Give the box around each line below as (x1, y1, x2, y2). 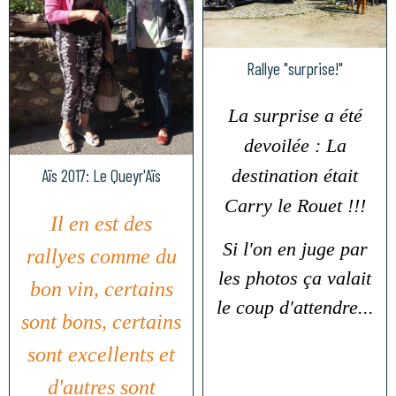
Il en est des (50, 211, 152, 235)
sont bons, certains (21, 309, 181, 333)
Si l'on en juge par (222, 237, 368, 260)
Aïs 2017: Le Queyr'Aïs (42, 164, 161, 186)
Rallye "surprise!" (247, 57, 343, 79)
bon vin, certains (29, 277, 173, 301)
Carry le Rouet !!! (224, 194, 366, 217)
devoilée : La (243, 133, 346, 156)
